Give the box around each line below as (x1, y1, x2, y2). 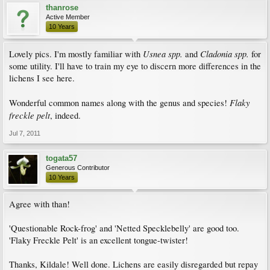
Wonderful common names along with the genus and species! (9, 97, 230, 108)
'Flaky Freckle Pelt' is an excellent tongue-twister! (9, 234, 188, 246)
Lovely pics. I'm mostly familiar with (9, 48, 143, 60)
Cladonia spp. (200, 48, 249, 60)
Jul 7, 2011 (9, 130, 40, 137)
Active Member (46, 13, 90, 20)
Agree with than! (9, 198, 70, 210)
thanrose (46, 3, 78, 12)
